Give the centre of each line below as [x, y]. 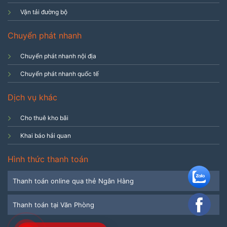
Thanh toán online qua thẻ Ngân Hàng [73, 181]
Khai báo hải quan [46, 136]
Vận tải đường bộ [44, 12]
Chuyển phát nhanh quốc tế [60, 74]
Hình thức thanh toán [48, 159]
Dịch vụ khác [32, 97]
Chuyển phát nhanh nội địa [58, 56]
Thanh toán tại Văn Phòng [53, 204]
